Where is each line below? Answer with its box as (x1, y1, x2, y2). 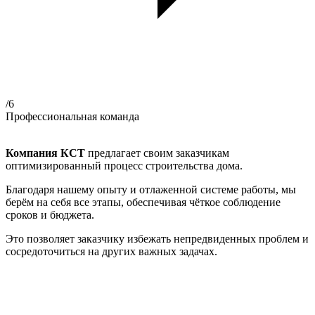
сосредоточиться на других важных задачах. (6, 245, 217, 258)
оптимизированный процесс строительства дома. (6, 160, 243, 172)
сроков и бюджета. (6, 209, 94, 221)
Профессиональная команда (6, 110, 139, 123)
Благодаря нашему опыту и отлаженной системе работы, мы (6, 184, 296, 196)
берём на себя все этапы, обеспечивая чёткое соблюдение (6, 196, 281, 209)
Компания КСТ (6, 147, 85, 160)
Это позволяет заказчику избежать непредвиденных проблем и (6, 233, 309, 245)
